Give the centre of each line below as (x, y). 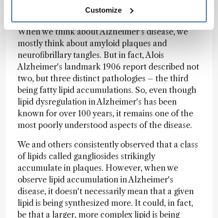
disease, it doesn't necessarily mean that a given (106, 191)
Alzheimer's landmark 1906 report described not (108, 67)
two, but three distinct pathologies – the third (103, 78)
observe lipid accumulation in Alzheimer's (95, 180)
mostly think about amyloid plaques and (92, 43)
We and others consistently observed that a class (108, 145)
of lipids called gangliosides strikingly (86, 156)
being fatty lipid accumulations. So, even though (107, 90)
